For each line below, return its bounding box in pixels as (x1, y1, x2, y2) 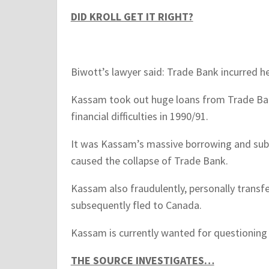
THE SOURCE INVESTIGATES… (70, 253, 214, 268)
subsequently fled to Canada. (70, 198, 202, 213)
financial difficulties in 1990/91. (70, 109, 208, 124)
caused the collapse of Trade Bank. (70, 154, 228, 168)
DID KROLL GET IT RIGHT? (70, 10, 193, 24)
